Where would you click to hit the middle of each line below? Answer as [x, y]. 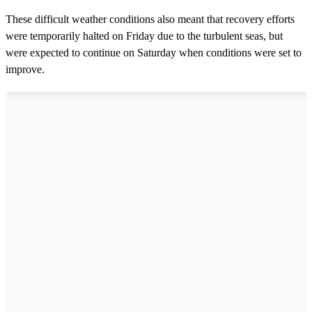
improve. [25, 69]
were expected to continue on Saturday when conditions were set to [154, 52]
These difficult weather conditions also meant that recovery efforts [150, 19]
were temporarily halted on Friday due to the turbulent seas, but [144, 36]
